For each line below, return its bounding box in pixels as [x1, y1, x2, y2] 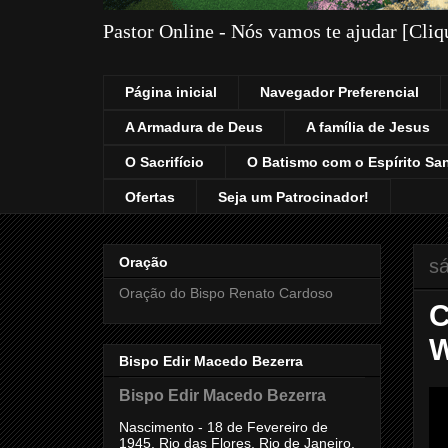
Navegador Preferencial [260, 84, 419, 101]
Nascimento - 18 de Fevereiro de [119, 418, 328, 435]
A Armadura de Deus [125, 119, 263, 136]
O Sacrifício [125, 153, 204, 170]
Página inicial [125, 84, 217, 101]
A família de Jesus [306, 119, 430, 136]
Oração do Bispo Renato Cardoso [119, 284, 333, 301]
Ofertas [125, 188, 175, 205]
